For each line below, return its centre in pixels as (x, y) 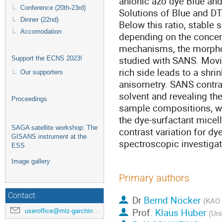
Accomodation (41, 32)
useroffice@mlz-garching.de (59, 211)
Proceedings (29, 99)
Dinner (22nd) (39, 20)
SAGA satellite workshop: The (55, 128)
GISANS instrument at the (49, 137)
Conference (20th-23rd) (53, 8)
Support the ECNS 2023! (47, 58)
